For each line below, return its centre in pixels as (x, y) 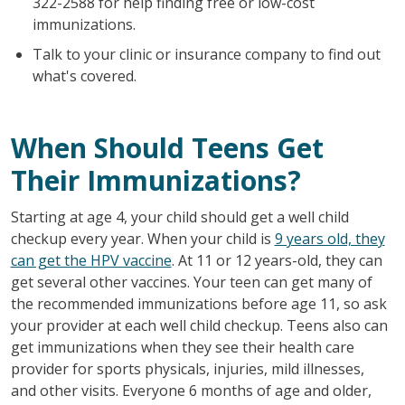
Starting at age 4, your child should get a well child (179, 217)
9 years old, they (330, 238)
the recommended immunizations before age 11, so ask (198, 303)
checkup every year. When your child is (142, 238)
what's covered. (84, 75)
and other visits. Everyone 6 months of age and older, (191, 390)
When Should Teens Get (167, 147)
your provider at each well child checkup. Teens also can (199, 325)
